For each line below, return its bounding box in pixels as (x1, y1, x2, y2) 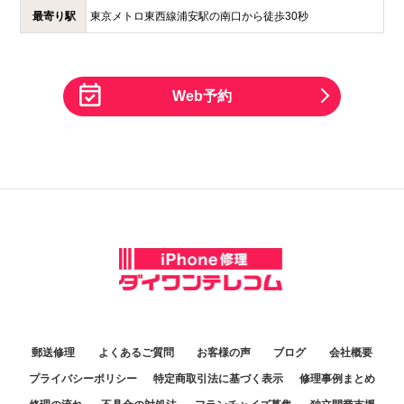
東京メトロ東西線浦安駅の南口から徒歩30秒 (89, 10, 308, 23)
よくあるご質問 (97, 346, 174, 360)
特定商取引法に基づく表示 (152, 372, 283, 386)
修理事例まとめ (299, 372, 376, 386)
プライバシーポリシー (28, 372, 137, 386)
